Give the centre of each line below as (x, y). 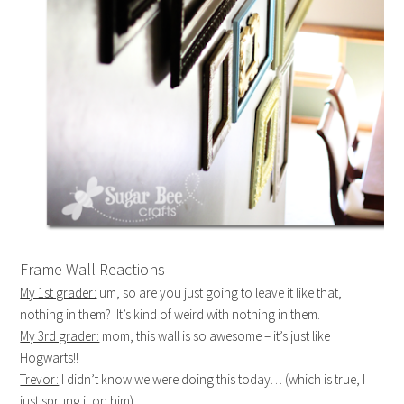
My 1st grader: (59, 292)
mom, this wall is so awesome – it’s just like (215, 335)
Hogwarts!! (50, 357)
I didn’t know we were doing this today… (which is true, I (212, 379)
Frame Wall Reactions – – (108, 269)
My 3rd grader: (60, 335)
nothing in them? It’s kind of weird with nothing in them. (170, 314)
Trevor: (40, 379)
